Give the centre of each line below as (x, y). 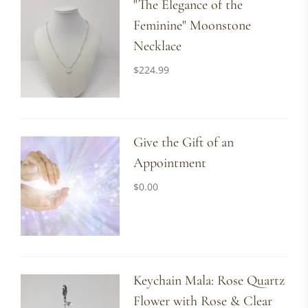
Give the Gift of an (184, 143)
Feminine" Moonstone (192, 26)
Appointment (170, 163)
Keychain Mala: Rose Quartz (209, 280)
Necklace (158, 46)
